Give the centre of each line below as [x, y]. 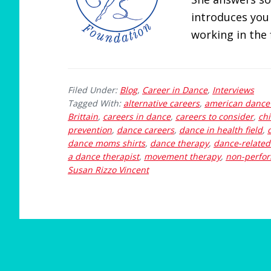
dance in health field [221, 130]
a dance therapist [103, 156]
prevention [90, 130]
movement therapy [182, 156]
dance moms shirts [106, 143]
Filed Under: [94, 90]
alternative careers [162, 103]
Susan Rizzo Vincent [108, 170]
